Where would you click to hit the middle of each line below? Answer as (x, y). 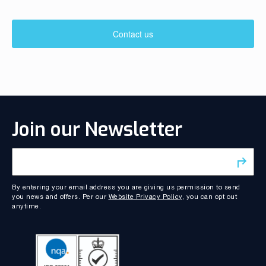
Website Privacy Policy (145, 196)
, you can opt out (209, 196)
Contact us (133, 34)
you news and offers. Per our (60, 196)
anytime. (26, 206)
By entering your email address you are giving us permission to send (126, 187)
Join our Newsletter (97, 129)
